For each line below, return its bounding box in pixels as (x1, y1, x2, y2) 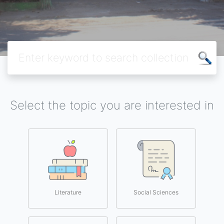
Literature (54, 188, 81, 196)
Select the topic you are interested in (10, 98, 214, 112)
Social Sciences (133, 188, 178, 196)
